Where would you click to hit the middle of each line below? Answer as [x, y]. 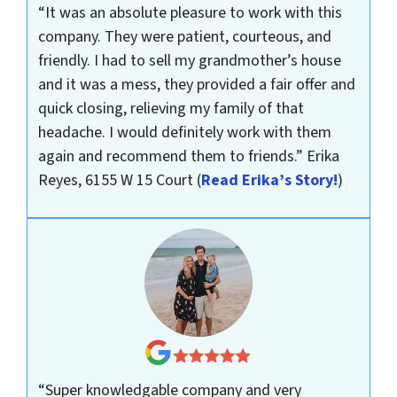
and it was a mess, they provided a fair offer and [196, 84]
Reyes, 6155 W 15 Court [117, 180]
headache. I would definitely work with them [184, 132]
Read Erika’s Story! [269, 180]
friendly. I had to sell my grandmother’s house [189, 60]
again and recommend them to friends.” [172, 156]
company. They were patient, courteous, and [184, 36]
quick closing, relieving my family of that [171, 108]
